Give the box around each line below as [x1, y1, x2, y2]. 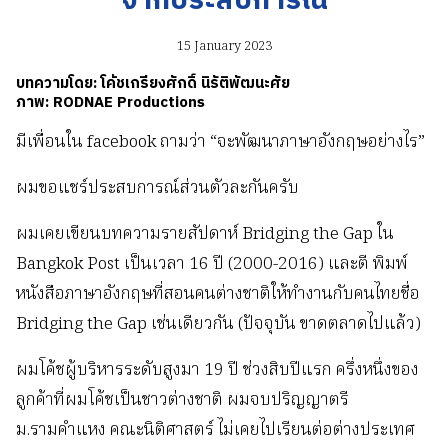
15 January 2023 [176, 36, 272, 58]
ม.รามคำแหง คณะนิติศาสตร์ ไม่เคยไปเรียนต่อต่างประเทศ [16, 417, 415, 445]
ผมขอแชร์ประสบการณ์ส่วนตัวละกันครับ [16, 175, 299, 203]
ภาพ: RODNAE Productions [16, 90, 205, 116]
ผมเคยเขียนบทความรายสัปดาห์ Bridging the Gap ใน [16, 221, 394, 249]
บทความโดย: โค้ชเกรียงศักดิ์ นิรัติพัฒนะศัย [16, 71, 290, 97]
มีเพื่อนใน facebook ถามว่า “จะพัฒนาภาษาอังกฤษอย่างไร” [16, 129, 425, 157]
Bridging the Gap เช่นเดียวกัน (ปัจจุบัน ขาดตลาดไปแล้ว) [16, 311, 421, 339]
